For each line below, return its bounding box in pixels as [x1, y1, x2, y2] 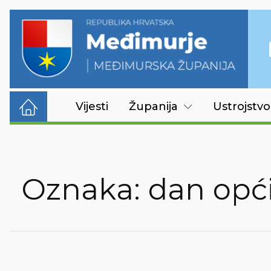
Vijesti [76, 100, 108, 113]
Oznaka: [22, 172, 148, 207]
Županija [129, 100, 178, 113]
